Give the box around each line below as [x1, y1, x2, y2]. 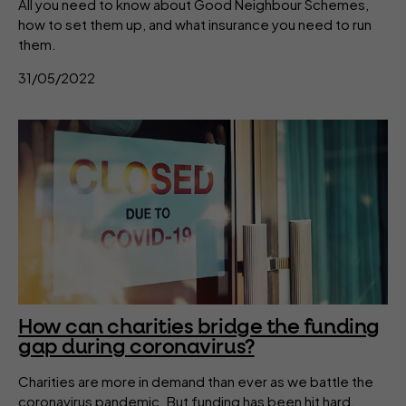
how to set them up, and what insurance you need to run [18, 15, 372, 33]
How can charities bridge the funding [18, 317, 380, 338]
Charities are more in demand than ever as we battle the [18, 372, 373, 390]
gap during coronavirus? [18, 337, 255, 358]
